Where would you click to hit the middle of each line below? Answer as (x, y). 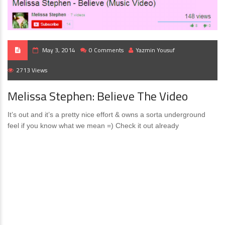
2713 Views (32, 70)
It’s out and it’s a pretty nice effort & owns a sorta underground (106, 115)
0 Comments (106, 50)
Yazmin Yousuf (155, 50)
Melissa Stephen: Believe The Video (98, 96)
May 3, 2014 (59, 50)
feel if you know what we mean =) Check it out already (93, 126)
